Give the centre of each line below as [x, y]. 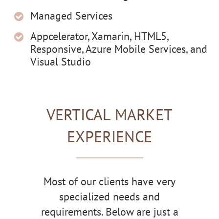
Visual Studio [61, 62]
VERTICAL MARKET [109, 115]
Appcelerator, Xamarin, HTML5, [99, 36]
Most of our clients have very [109, 181]
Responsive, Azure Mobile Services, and [119, 49]
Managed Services [72, 16]
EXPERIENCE [109, 137]
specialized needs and [109, 196]
